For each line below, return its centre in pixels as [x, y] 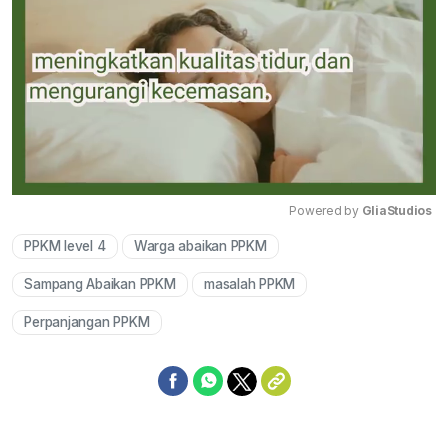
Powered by [325, 211]
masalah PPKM [250, 284]
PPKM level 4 [65, 246]
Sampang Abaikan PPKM [100, 284]
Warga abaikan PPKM [200, 246]
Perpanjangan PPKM [87, 322]
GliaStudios [396, 211]
